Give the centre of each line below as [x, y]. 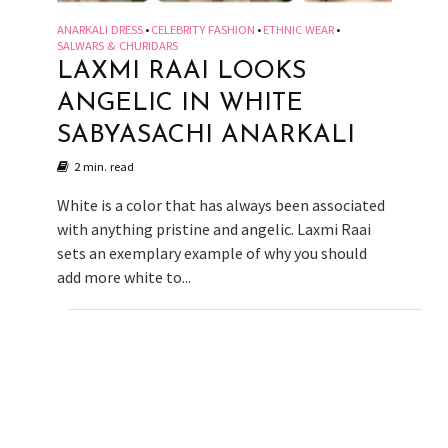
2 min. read [103, 167]
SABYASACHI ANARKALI [205, 136]
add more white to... [123, 277]
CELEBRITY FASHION [202, 30]
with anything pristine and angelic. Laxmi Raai [213, 229]
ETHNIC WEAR [298, 30]
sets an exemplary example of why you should [211, 253]
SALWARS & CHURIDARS [117, 46]
